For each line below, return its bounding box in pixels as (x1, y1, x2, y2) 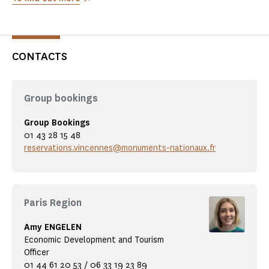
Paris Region (24, 196, 82, 210)
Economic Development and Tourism (24, 234, 164, 246)
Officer (24, 247, 49, 259)
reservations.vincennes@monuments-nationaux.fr (24, 142, 216, 154)
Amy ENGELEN (24, 222, 82, 234)
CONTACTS (12, 49, 67, 64)
